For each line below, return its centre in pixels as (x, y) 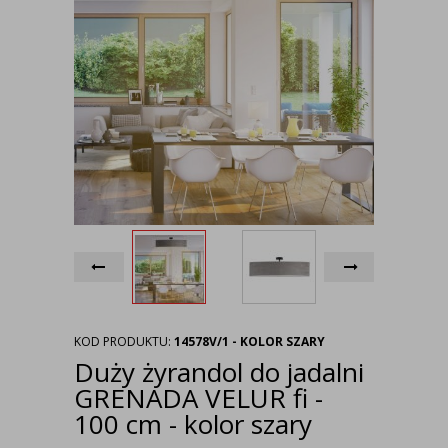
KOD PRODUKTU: (124, 341)
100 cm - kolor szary (193, 424)
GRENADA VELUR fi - (198, 398)
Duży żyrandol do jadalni (219, 372)
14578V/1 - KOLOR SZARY (249, 341)
